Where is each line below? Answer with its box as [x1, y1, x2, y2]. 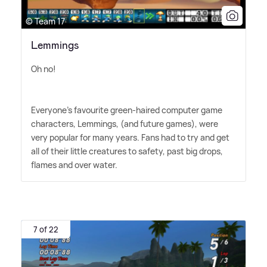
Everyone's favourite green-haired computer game [31, 104, 222, 116]
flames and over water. [31, 159, 117, 170]
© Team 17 [26, 15, 65, 27]
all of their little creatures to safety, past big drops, [31, 145, 223, 157]
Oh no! [31, 63, 56, 74]
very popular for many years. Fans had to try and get [31, 132, 229, 143]
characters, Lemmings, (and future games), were [31, 118, 218, 129]
